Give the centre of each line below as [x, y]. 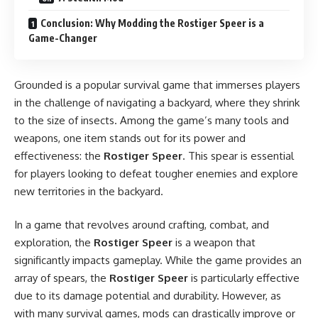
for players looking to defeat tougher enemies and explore [156, 173]
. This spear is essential [238, 155]
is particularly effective [244, 278]
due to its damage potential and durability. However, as [148, 296]
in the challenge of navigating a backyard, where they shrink [157, 102]
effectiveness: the [59, 155]
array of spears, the [62, 278]
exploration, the [54, 242]
